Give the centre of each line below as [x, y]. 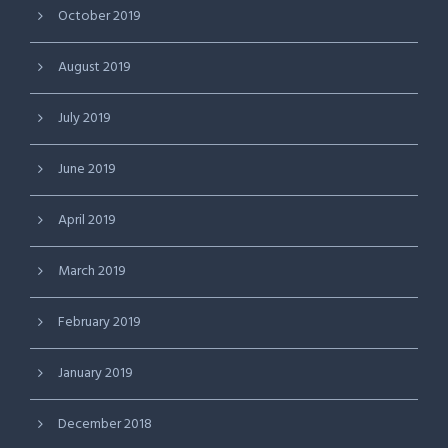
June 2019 [87, 169]
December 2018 [105, 424]
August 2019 [94, 67]
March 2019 [92, 271]
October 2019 [99, 16]
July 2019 [84, 118]
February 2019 [99, 322]
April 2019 [87, 220]
